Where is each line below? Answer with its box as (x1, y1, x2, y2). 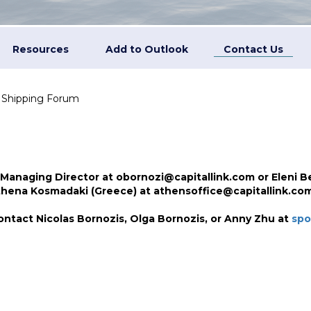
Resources (12, 43, 69, 56)
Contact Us (224, 43, 284, 56)
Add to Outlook (106, 43, 189, 56)
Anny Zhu (224, 212, 275, 225)
